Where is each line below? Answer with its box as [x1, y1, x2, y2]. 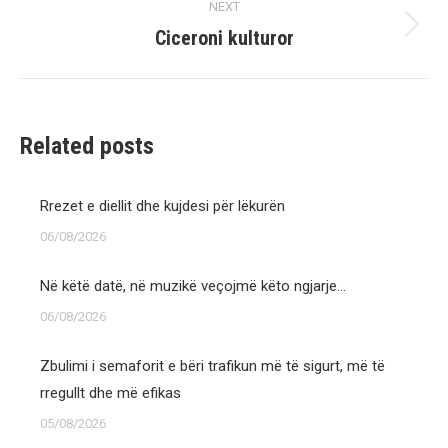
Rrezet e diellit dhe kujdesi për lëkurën [40, 197, 285, 215]
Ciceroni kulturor [154, 26, 294, 50]
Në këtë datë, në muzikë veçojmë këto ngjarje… [40, 277, 346, 295]
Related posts [20, 132, 154, 160]
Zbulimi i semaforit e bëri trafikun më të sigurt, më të [40, 357, 385, 375]
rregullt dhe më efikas [40, 384, 181, 402]
